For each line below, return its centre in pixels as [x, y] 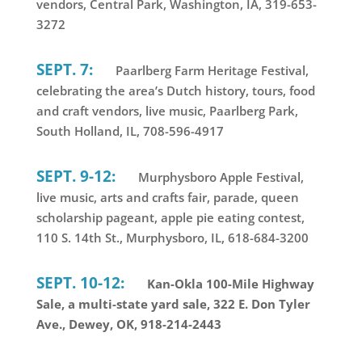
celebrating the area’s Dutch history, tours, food [175, 90]
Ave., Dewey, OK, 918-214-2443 [128, 324]
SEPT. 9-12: [76, 175]
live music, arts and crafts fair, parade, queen [167, 197]
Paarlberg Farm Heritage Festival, [210, 70]
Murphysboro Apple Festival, [219, 177]
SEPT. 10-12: [80, 282]
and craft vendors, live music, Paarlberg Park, [167, 110]
